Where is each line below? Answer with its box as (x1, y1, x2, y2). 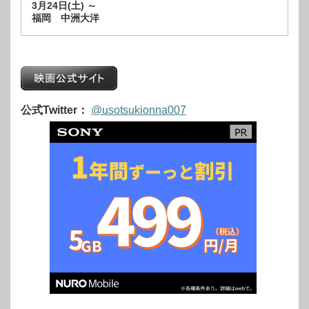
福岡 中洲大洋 (32, 12, 99, 23)
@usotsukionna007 (91, 103, 186, 116)
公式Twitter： (21, 103, 88, 116)
